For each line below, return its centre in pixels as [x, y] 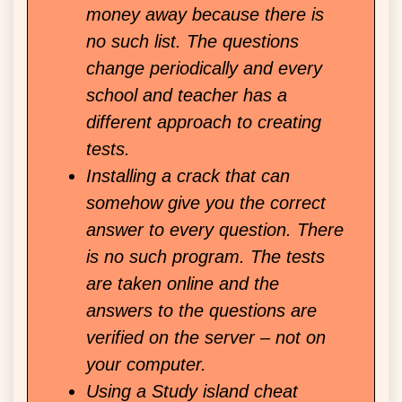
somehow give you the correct [206, 203]
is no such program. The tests [205, 257]
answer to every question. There [215, 230]
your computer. [146, 365]
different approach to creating [204, 122]
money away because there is [205, 15]
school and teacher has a [187, 96]
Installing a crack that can [188, 176]
